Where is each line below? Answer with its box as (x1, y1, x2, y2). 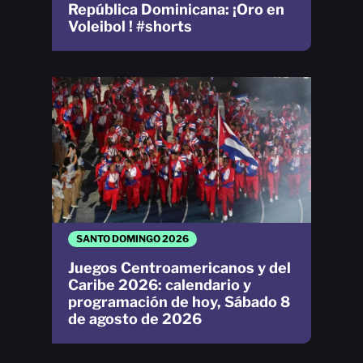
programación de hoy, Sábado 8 (68, 293, 290, 311)
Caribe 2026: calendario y (68, 276, 251, 294)
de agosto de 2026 (68, 310, 202, 328)
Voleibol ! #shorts (68, 18, 192, 36)
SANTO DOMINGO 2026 (76, 233, 189, 246)
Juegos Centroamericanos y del (68, 259, 291, 277)
